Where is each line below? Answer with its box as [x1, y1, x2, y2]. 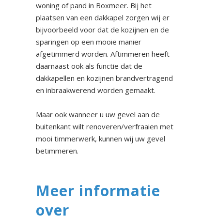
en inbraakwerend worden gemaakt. [36, 85, 155, 95]
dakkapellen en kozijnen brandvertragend [36, 73, 173, 83]
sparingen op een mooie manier [36, 37, 141, 47]
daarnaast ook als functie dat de [36, 61, 142, 71]
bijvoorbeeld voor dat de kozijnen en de [36, 25, 169, 35]
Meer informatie [36, 181, 160, 201]
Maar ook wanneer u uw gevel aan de [36, 109, 160, 120]
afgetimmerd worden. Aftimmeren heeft [36, 49, 170, 59]
